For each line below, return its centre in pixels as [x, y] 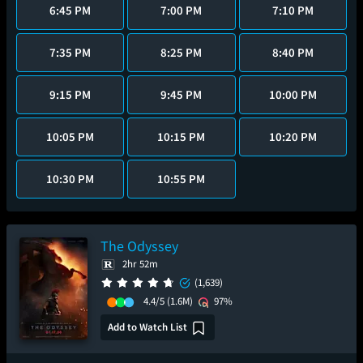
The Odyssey [139, 246]
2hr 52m [140, 264]
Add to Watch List [147, 327]
